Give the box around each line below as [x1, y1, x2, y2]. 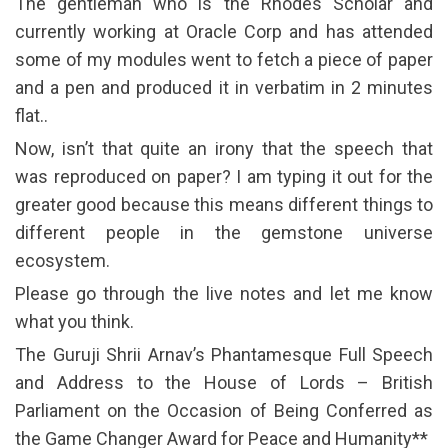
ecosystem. [15, 249, 110, 271]
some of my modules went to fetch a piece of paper [15, 48, 433, 70]
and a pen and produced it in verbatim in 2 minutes [15, 76, 433, 98]
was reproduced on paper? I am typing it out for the [15, 165, 433, 187]
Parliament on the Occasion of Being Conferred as [15, 399, 433, 421]
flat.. [15, 104, 48, 126]
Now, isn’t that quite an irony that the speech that [15, 137, 433, 159]
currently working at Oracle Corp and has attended [15, 20, 433, 42]
